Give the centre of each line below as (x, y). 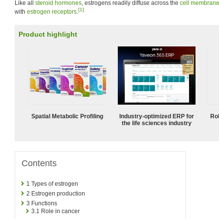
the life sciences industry (156, 123)
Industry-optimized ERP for (156, 116)
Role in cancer (60, 211)
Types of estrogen (55, 184)
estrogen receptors (52, 12)
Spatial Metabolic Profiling (67, 116)
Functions (44, 203)
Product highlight (48, 34)
